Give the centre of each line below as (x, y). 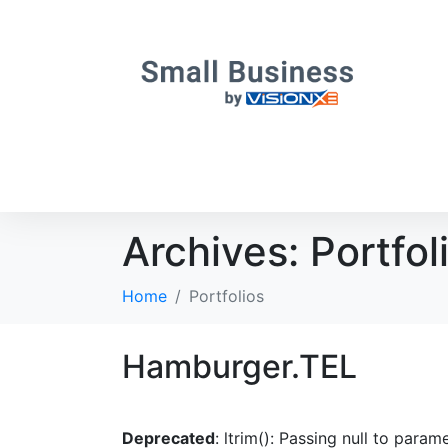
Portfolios (226, 296)
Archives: (216, 251)
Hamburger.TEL (239, 366)
